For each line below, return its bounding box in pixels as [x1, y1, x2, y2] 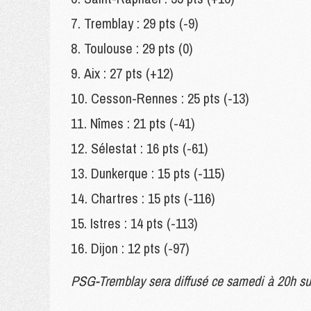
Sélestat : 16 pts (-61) [91, 139, 208, 158]
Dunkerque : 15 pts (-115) [91, 164, 225, 183]
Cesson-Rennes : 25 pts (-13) [91, 89, 249, 108]
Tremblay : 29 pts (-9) [84, 14, 199, 33]
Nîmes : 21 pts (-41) [90, 114, 195, 133]
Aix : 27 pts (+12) [84, 64, 174, 83]
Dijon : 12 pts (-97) [91, 239, 190, 258]
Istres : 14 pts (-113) [90, 214, 198, 233]
